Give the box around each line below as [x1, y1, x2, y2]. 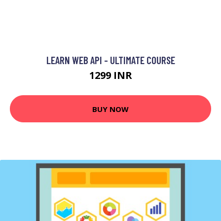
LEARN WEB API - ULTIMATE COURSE [46, 54, 175, 67]
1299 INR [89, 69, 132, 82]
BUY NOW [92, 104, 129, 114]
